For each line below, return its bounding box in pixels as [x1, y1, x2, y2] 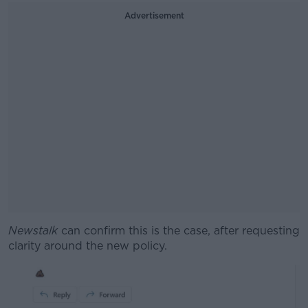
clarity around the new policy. [8, 239, 167, 252]
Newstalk [8, 224, 58, 237]
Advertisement [124, 10, 184, 21]
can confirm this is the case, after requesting [58, 224, 300, 237]
